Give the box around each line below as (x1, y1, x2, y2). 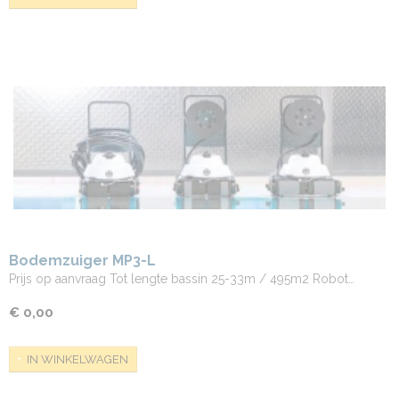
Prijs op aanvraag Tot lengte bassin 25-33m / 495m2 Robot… (9, 272, 354, 286)
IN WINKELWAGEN (27, 352, 128, 366)
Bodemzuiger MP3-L (9, 252, 156, 269)
